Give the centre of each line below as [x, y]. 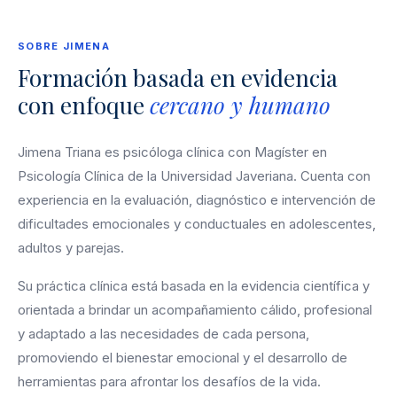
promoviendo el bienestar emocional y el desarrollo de [183, 358]
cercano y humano [240, 105]
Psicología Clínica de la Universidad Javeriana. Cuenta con [194, 176]
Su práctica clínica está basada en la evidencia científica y [194, 286]
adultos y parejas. [71, 248]
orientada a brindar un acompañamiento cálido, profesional [195, 310]
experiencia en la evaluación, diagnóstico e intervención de [197, 200]
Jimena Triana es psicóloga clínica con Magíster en [172, 152]
